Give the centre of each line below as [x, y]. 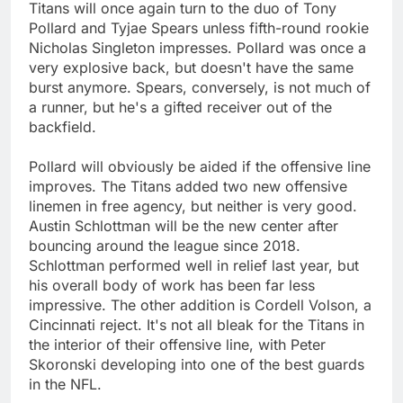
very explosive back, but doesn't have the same [191, 67]
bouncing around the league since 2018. [165, 245]
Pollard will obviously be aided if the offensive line [200, 166]
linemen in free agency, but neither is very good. [193, 206]
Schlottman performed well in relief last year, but [194, 265]
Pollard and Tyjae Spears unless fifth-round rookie [199, 27]
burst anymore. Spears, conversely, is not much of [200, 87]
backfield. [63, 126]
